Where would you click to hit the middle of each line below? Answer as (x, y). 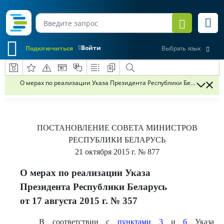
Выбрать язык (181, 48)
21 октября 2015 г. (105, 152)
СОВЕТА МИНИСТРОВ (154, 128)
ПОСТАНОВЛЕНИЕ (74, 128)
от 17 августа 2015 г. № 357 (79, 201)
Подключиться (49, 48)
